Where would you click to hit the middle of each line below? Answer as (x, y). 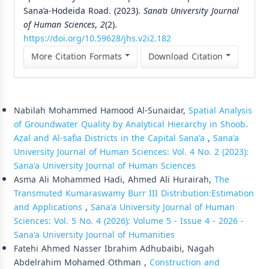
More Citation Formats (78, 56)
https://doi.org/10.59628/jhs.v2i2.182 (97, 38)
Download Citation (187, 56)
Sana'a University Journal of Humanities (94, 235)
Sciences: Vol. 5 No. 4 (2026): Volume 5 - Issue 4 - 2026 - (129, 221)
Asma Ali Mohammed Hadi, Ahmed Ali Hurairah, (114, 180)
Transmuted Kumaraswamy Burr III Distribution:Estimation (134, 193)
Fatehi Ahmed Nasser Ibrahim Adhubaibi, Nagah (114, 249)
